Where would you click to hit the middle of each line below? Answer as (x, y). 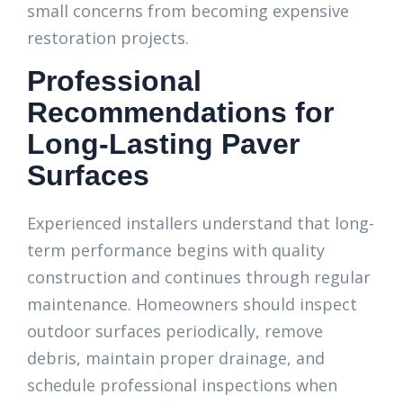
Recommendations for (180, 112)
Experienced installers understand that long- (201, 223)
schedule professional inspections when (182, 385)
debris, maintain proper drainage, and (176, 358)
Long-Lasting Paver (163, 144)
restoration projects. (108, 38)
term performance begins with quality (176, 250)
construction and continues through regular (199, 277)
